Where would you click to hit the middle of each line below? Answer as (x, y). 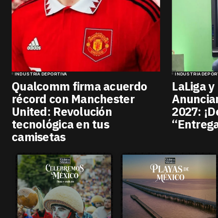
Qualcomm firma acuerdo (80, 86)
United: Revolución (62, 111)
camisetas (39, 136)
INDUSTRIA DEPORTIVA (41, 73)
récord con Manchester (73, 99)
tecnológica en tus (61, 124)
